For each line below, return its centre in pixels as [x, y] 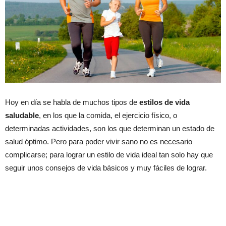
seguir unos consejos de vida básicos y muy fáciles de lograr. [106, 167]
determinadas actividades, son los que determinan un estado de [110, 128]
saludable [22, 115]
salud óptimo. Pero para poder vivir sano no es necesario [99, 141]
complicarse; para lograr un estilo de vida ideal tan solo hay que [109, 154]
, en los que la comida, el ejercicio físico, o [108, 115]
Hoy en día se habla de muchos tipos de [72, 102]
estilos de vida [164, 102]
